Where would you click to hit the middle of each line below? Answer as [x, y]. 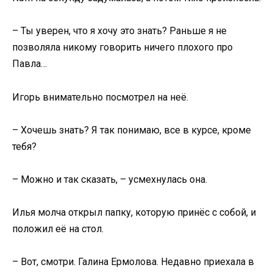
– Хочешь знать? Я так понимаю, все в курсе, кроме [132, 130]
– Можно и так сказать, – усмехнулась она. [110, 179]
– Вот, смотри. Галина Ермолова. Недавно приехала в [133, 262]
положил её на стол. [58, 229]
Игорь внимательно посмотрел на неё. [100, 97]
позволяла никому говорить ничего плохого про [122, 48]
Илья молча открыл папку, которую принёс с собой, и [134, 213]
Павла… [30, 64]
